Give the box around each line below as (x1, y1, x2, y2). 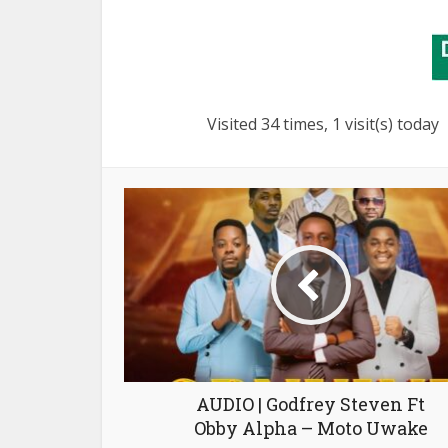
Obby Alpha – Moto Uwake (193, 416, 428, 441)
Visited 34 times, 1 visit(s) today (207, 113, 439, 135)
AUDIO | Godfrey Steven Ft (196, 392, 425, 417)
